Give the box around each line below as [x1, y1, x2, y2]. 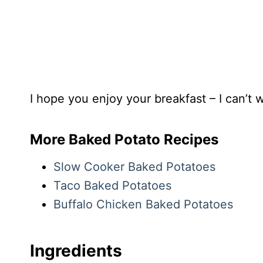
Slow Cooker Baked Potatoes [53, 160, 215, 174]
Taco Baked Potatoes [53, 178, 171, 193]
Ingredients [30, 241, 122, 261]
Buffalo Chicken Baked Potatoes [53, 197, 233, 212]
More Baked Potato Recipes [30, 131, 218, 149]
